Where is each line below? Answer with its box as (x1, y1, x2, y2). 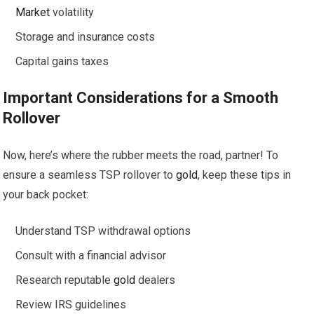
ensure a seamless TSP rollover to (3, 168, 177, 182)
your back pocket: (3, 188, 89, 202)
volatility (50, 6, 95, 20)
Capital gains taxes (15, 55, 109, 69)
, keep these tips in (198, 168, 292, 182)
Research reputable (15, 273, 114, 287)
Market (15, 6, 50, 20)
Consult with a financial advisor (15, 249, 167, 263)
